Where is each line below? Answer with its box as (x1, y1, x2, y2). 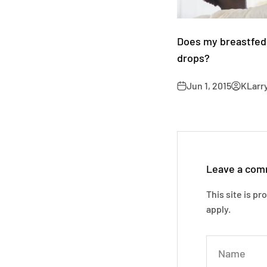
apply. (206, 203, 231, 215)
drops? (177, 51, 210, 65)
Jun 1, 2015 (187, 80, 231, 92)
